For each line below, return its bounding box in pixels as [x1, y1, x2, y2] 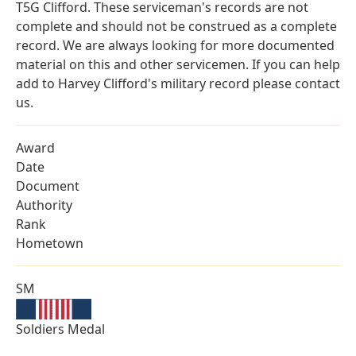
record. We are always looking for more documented [16, 37, 335, 55]
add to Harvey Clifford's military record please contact [16, 75, 340, 93]
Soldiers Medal [16, 320, 105, 339]
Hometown [16, 234, 83, 253]
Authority [16, 196, 72, 215]
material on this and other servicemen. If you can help [16, 56, 340, 74]
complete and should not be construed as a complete [16, 17, 337, 36]
